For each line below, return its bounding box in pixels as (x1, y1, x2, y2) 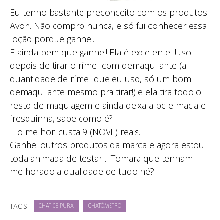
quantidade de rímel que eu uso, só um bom (10, 72, 191, 84)
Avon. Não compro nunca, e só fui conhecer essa (10, 19, 207, 31)
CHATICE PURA (38, 203, 74, 209)
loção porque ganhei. (10, 32, 94, 45)
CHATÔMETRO (88, 203, 121, 209)
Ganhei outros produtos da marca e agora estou (10, 138, 204, 151)
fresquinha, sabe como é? (10, 112, 113, 124)
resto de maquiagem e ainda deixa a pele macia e (10, 99, 206, 111)
